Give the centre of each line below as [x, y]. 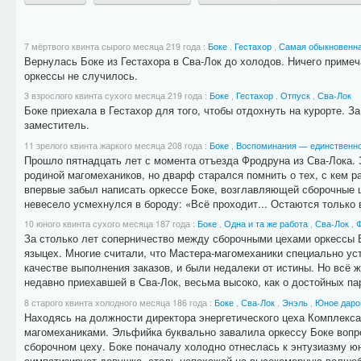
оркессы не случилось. [81, 75]
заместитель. [56, 125]
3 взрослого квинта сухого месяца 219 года [114, 96]
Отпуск [295, 96]
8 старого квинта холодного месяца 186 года [116, 302]
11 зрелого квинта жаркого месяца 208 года [114, 145]
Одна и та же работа [266, 224]
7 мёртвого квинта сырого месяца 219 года [113, 46]
